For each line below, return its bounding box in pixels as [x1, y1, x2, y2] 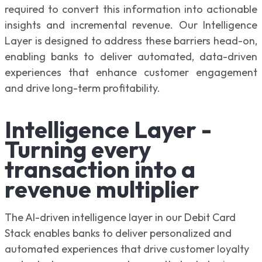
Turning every [5, 134, 151, 164]
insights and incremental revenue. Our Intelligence [5, 18, 257, 32]
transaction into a [5, 154, 195, 184]
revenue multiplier [5, 174, 209, 204]
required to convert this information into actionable [5, 2, 257, 16]
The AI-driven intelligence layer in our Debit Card [5, 210, 236, 224]
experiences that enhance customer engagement [5, 65, 257, 79]
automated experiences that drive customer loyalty [5, 242, 249, 256]
